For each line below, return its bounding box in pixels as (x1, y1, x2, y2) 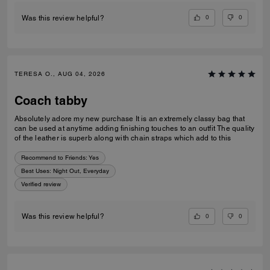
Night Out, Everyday (53, 166, 109, 175)
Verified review (21, 180, 61, 188)
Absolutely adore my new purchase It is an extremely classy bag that (14, 114, 136, 123)
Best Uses (21, 166, 49, 175)
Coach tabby (14, 93, 88, 108)
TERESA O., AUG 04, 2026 (14, 69, 105, 78)
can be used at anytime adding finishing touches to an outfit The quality (14, 124, 218, 133)
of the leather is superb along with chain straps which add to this (14, 133, 231, 142)
